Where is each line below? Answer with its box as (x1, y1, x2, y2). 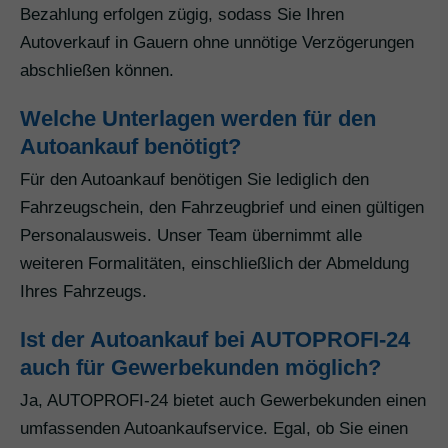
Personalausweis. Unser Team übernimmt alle (20, 226, 362, 246)
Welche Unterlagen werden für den (20, 106, 376, 132)
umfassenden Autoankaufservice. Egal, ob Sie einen (20, 419, 408, 439)
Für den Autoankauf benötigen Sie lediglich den (20, 170, 369, 190)
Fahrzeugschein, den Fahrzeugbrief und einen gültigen (20, 198, 424, 218)
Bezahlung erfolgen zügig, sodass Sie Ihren (20, 5, 344, 25)
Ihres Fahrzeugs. (20, 282, 147, 302)
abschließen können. (20, 61, 174, 81)
